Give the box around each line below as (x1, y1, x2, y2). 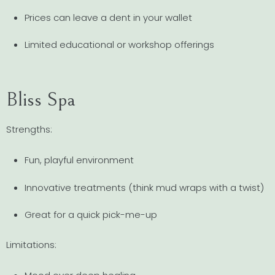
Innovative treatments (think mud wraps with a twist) (25, 180, 264, 194)
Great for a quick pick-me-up (25, 207, 157, 221)
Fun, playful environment (25, 153, 134, 167)
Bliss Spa (6, 88, 76, 112)
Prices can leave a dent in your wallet (25, 10, 192, 24)
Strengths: (6, 123, 52, 136)
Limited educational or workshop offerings (25, 38, 214, 51)
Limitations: (6, 238, 56, 252)
